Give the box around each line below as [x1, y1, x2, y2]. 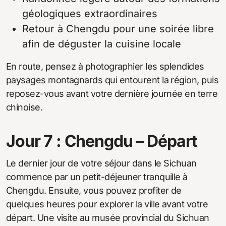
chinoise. [6, 102, 43, 113]
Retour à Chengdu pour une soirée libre [22, 23, 214, 35]
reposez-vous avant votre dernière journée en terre [6, 88, 217, 99]
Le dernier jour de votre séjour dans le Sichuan [6, 158, 197, 169]
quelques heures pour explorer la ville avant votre [6, 199, 208, 210]
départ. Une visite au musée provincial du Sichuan [6, 212, 209, 223]
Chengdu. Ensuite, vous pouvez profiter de [6, 185, 182, 196]
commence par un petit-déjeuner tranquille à [6, 172, 188, 183]
